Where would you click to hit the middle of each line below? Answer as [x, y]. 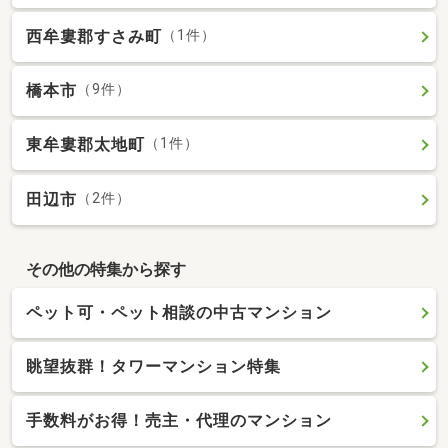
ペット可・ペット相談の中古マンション [179, 312]
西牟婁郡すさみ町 [94, 36]
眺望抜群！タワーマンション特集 [153, 366]
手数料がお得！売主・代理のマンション [179, 421]
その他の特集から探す [105, 270]
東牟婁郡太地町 [85, 145]
